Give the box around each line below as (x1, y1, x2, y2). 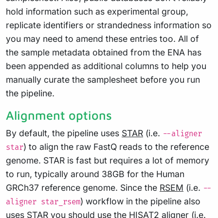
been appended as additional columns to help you (6, 60, 206, 71)
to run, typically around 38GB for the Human (6, 168, 184, 179)
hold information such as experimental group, (6, 6, 188, 17)
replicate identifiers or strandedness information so (6, 19, 212, 30)
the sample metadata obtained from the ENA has (6, 47, 201, 57)
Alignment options (6, 108, 112, 122)
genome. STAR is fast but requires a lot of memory (6, 155, 209, 165)
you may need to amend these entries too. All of (6, 33, 199, 44)
